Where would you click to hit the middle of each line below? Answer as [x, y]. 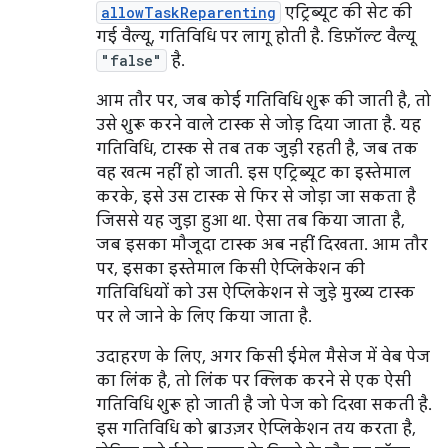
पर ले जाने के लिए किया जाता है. [204, 317]
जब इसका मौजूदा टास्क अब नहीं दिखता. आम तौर [262, 245]
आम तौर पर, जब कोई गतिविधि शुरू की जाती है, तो [263, 101]
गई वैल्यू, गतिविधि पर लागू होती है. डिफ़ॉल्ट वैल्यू [256, 37]
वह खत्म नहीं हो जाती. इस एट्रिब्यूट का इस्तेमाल [253, 173]
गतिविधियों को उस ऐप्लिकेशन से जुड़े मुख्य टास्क [255, 293]
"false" [131, 60]
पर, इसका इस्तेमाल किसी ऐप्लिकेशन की [230, 269]
